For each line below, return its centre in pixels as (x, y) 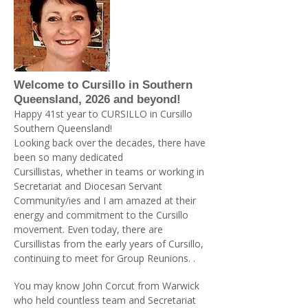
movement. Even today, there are (88, 229)
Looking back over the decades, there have (110, 143)
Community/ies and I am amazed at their (105, 200)
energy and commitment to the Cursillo (102, 215)
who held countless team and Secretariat (105, 300)
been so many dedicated (70, 157)
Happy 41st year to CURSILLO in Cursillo (103, 114)
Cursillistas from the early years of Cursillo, (110, 244)
